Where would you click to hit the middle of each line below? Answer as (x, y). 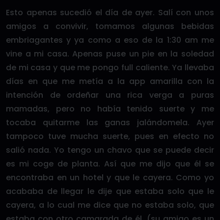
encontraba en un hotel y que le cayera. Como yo (110, 178)
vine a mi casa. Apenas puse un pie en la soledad (110, 54)
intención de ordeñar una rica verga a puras (110, 95)
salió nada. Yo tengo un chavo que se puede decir (110, 150)
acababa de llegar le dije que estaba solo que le (110, 191)
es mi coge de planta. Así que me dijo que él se (110, 164)
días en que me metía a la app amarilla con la (110, 81)
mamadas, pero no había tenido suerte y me (110, 109)
